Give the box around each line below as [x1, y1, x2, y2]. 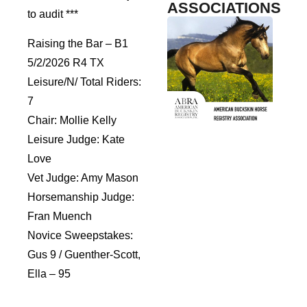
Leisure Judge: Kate [27, 133, 125, 145]
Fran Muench [27, 210, 92, 222]
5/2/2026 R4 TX [27, 56, 104, 69]
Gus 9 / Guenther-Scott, [27, 248, 140, 260]
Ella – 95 [27, 267, 71, 280]
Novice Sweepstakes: [27, 229, 133, 241]
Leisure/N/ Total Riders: [27, 75, 141, 88]
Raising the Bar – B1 [27, 37, 128, 49]
